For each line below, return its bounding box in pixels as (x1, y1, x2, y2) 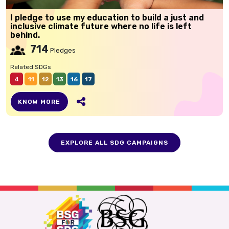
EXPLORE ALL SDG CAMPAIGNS (61, 139, 168, 146)
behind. (10, 30, 40, 40)
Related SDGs (10, 63, 51, 71)
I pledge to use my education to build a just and (10, 13, 204, 22)
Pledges (49, 47, 76, 54)
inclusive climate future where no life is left (10, 21, 192, 31)
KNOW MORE (18, 98, 61, 105)
